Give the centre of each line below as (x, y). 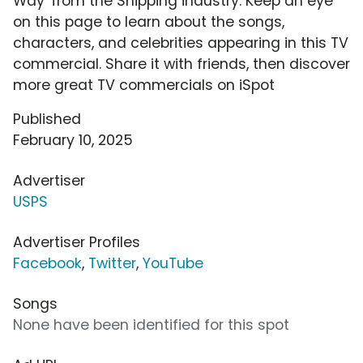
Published (47, 120)
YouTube (173, 264)
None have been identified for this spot (151, 325)
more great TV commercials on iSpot (144, 85)
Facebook (47, 264)
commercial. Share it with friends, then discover (181, 64)
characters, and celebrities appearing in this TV (181, 43)
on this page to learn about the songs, (149, 22)
